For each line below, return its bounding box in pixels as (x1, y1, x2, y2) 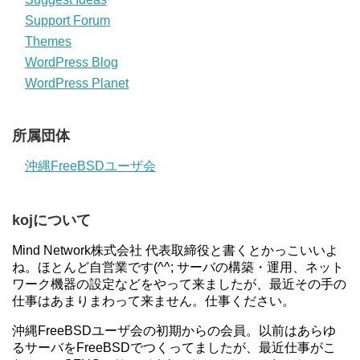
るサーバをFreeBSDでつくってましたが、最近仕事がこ (12, 340, 336, 354)
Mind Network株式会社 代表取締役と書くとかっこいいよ (12, 243, 338, 257)
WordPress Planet (25, 76, 129, 90)
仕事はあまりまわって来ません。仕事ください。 (12, 293, 295, 308)
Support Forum (25, 13, 110, 27)
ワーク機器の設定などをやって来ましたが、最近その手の (12, 276, 346, 291)
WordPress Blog (25, 55, 118, 69)
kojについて (12, 211, 91, 228)
